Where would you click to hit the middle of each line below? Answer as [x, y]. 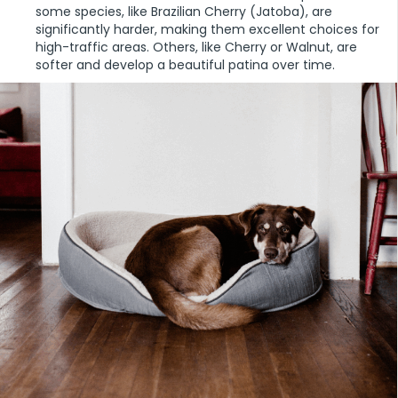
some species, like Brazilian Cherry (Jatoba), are [184, 12]
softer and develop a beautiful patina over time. [185, 65]
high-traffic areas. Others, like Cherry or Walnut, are [196, 48]
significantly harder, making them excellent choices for [207, 30]
